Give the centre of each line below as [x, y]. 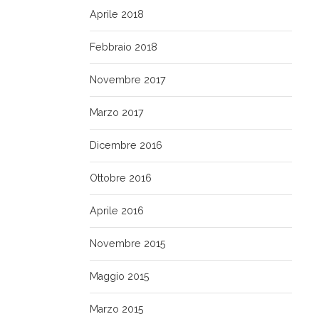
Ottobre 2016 [121, 178]
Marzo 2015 [117, 309]
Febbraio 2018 [124, 47]
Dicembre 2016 [126, 146]
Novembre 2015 [128, 244]
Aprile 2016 [117, 211]
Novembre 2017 [128, 80]
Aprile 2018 [117, 15]
